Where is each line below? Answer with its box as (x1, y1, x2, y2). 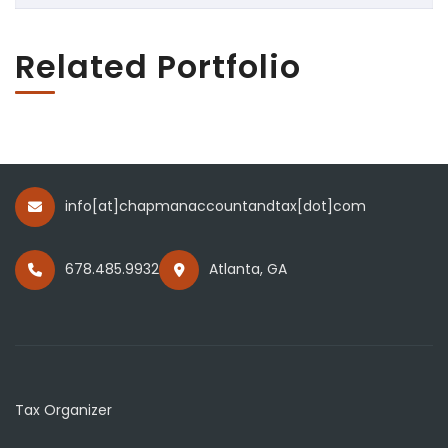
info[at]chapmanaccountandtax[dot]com (65, 195, 366, 216)
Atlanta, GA (209, 258, 287, 279)
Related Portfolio (15, 43, 301, 89)
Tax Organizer (15, 399, 112, 420)
